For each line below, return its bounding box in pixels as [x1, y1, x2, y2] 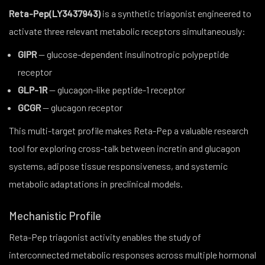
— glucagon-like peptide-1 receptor [47, 84, 185, 95]
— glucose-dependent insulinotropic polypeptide [37, 49, 229, 60]
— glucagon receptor [41, 102, 122, 113]
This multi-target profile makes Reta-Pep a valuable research [9, 125, 248, 136]
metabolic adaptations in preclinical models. [9, 178, 183, 189]
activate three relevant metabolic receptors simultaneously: [9, 25, 245, 37]
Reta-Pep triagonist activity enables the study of [9, 231, 201, 243]
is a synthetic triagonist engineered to [101, 8, 251, 19]
